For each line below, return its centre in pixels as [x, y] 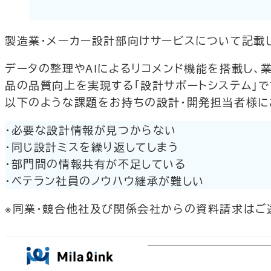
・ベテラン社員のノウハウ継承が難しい [105, 180]
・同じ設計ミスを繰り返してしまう [92, 146]
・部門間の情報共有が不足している [96, 163]
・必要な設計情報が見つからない [91, 129]
